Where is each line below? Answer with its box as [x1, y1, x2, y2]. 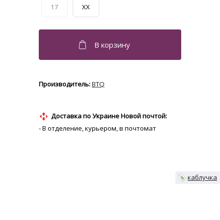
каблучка [188, 173, 217, 182]
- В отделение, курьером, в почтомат [39, 124, 156, 133]
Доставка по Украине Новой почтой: [51, 111, 167, 121]
